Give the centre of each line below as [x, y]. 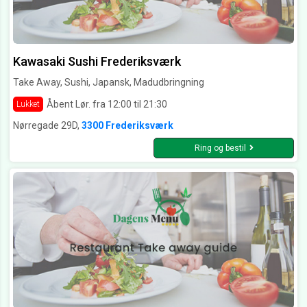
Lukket [28, 105]
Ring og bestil [220, 148]
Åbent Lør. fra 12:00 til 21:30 [107, 104]
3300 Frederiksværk [127, 126]
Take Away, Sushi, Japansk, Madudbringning [109, 83]
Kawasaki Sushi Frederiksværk [97, 62]
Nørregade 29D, [47, 126]
